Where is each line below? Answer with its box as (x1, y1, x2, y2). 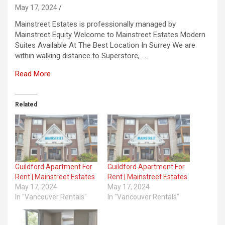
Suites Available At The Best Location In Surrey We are (15, 40, 195, 50)
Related (15, 100, 37, 108)
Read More (15, 69, 51, 78)
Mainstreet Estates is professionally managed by (15, 19, 176, 29)
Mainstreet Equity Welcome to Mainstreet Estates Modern (15, 30, 205, 39)
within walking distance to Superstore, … (15, 51, 146, 60)
